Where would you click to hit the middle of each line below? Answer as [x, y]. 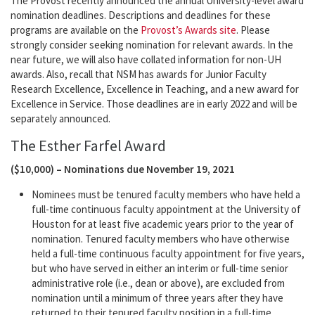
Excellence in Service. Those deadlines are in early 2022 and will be [154, 104]
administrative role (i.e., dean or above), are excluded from [158, 283]
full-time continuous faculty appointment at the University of [166, 210]
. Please [253, 30]
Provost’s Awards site [188, 30]
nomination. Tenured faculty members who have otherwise [161, 239]
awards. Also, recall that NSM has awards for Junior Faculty [139, 75]
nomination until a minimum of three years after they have [157, 298]
